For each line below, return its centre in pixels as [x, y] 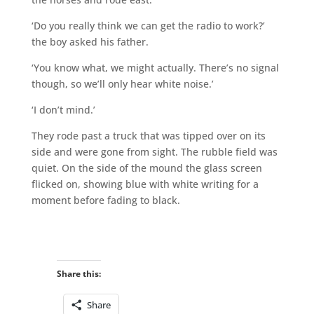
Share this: [78, 273]
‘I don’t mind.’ [63, 109]
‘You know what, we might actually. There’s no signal [155, 67]
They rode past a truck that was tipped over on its [148, 135]
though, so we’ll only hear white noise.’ [122, 83]
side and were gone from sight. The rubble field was [154, 151]
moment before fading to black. [105, 200]
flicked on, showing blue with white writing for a [145, 184]
